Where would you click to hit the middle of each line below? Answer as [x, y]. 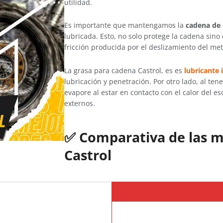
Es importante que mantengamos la [125, 25]
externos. [80, 103]
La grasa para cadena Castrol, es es [124, 70]
